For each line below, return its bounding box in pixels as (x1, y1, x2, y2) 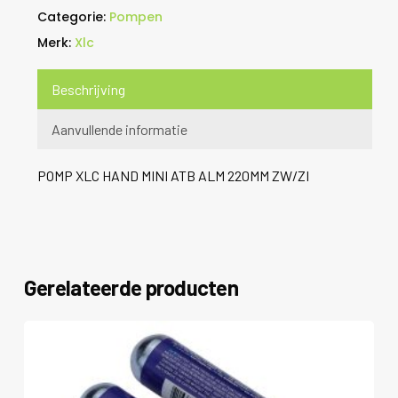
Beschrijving (51, 81, 125, 99)
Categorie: (36, 8, 109, 27)
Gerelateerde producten (23, 275, 239, 301)
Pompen (108, 8, 163, 27)
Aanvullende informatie (51, 121, 187, 139)
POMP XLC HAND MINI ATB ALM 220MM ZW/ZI (36, 167, 309, 185)
